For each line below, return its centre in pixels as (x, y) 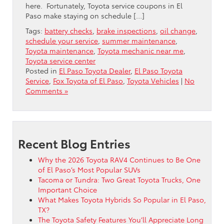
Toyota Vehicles (153, 80)
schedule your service (62, 40)
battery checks (68, 30)
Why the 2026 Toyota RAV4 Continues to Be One (119, 159)
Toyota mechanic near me (140, 50)
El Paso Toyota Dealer (95, 70)
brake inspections (126, 30)
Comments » (47, 90)
